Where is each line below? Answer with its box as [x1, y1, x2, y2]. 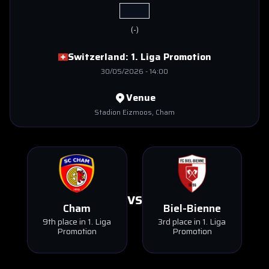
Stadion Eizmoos [94, 106, 152, 118]
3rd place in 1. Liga [158, 215, 226, 228]
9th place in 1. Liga [43, 215, 112, 228]
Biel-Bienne [163, 200, 221, 217]
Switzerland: [67, 49, 131, 64]
